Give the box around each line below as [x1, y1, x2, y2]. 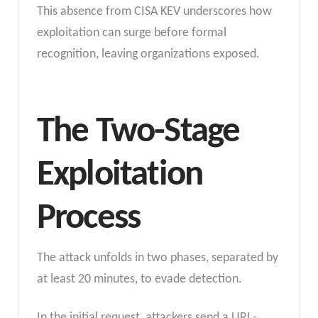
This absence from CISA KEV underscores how [36, 4, 272, 18]
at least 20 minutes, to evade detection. [36, 273, 242, 287]
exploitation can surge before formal [36, 26, 226, 40]
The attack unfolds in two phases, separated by [36, 251, 278, 265]
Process [36, 200, 141, 238]
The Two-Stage [36, 114, 240, 151]
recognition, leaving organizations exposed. [36, 47, 260, 61]
